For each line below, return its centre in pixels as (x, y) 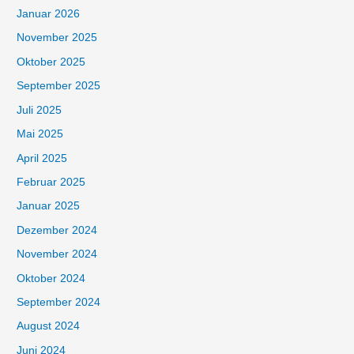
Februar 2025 (51, 182)
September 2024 (59, 302)
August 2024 (49, 326)
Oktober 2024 (51, 278)
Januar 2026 (49, 14)
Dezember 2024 (57, 230)
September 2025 (59, 86)
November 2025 (57, 38)
